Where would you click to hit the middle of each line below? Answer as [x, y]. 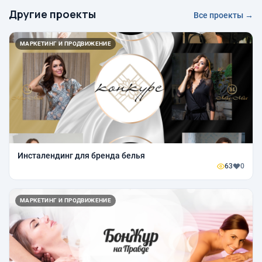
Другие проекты [52, 14]
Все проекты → [223, 15]
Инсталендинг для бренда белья [81, 156]
